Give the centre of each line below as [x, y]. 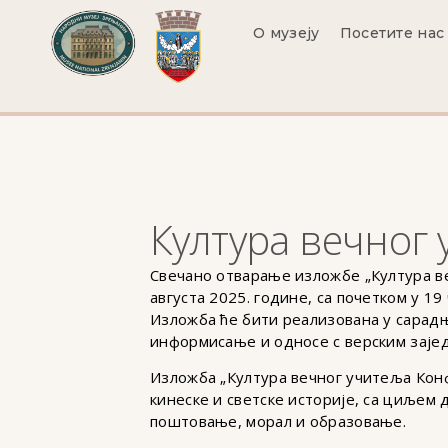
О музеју [286, 33]
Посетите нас [392, 33]
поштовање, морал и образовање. [278, 421]
